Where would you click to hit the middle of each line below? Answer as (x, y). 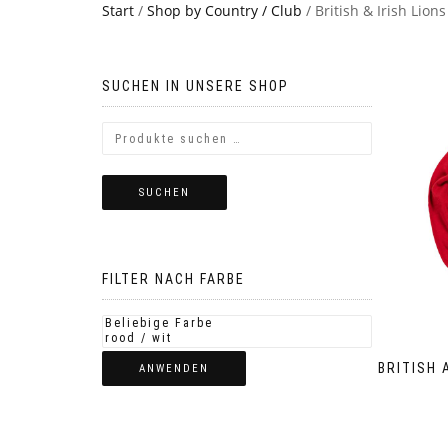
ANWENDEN (174, 368)
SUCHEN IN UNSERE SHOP (195, 86)
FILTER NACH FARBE (173, 279)
